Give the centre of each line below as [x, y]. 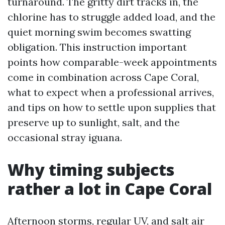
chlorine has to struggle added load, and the [111, 17]
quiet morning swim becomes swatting [99, 32]
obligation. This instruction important [97, 47]
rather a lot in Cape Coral [110, 189]
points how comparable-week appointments [112, 62]
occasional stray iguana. [65, 137]
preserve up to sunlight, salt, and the [94, 122]
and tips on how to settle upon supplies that [112, 107]
